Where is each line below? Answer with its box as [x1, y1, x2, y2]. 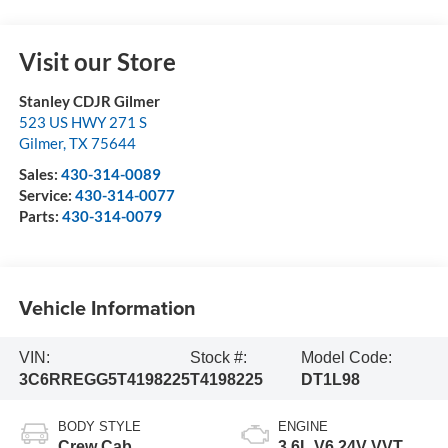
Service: [18, 186, 75, 205]
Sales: [18, 165, 61, 184]
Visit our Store [18, 47, 176, 77]
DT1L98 [301, 370, 361, 388]
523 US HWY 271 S [18, 113, 147, 132]
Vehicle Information [18, 292, 196, 322]
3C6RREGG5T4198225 [18, 370, 190, 388]
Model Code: [301, 348, 393, 366]
